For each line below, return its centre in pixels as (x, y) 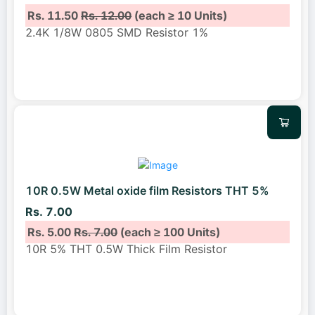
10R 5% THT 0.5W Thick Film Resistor (126, 249)
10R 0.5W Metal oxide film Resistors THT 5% (147, 191)
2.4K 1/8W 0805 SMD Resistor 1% (117, 32)
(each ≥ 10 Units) (180, 15)
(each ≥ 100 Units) (169, 232)
